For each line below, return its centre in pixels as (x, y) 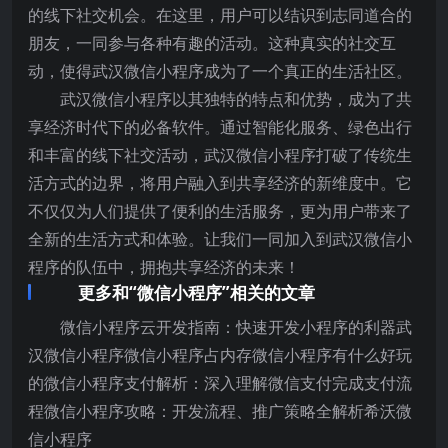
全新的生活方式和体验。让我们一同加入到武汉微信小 (220, 239)
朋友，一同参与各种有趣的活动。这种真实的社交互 (212, 43)
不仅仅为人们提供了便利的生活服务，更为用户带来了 (220, 211)
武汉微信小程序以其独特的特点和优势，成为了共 (236, 99)
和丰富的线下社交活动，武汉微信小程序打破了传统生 (220, 155)
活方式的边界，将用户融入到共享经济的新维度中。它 (220, 183)
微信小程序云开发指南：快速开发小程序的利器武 (236, 327)
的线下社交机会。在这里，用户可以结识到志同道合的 (220, 15)
